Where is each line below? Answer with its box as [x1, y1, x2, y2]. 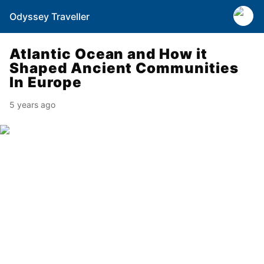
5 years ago [9, 100, 55, 110]
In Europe [9, 74, 82, 91]
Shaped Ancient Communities [9, 60, 239, 77]
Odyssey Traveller [9, 11, 90, 22]
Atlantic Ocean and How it [9, 45, 207, 62]
